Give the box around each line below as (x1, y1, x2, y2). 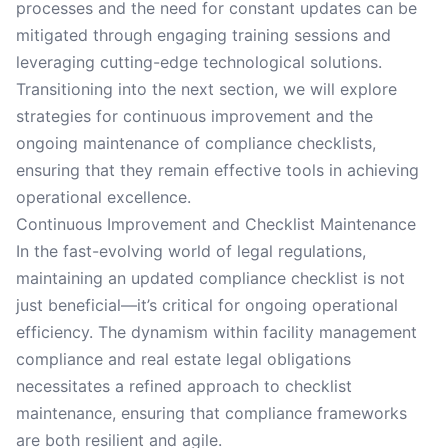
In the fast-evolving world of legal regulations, (16, 241, 366, 261)
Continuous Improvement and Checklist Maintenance (16, 214, 416, 234)
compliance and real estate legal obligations (16, 349, 351, 369)
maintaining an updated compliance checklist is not (16, 268, 405, 288)
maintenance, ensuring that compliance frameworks (16, 403, 407, 423)
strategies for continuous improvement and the (16, 106, 373, 126)
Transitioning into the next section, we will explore (16, 79, 397, 99)
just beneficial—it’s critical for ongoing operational (16, 295, 398, 315)
